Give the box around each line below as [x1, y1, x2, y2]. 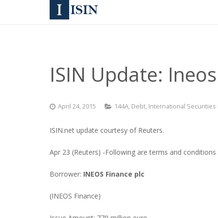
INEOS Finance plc [83, 169, 145, 179]
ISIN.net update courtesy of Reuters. [50, 126, 164, 135]
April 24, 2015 [58, 102, 96, 110]
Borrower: [50, 169, 83, 179]
